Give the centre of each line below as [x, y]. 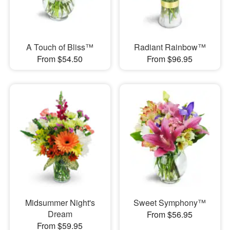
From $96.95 [170, 59]
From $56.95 [170, 215]
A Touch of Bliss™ [60, 47]
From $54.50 [60, 59]
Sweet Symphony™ [170, 203]
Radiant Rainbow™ [170, 47]
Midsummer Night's [60, 203]
